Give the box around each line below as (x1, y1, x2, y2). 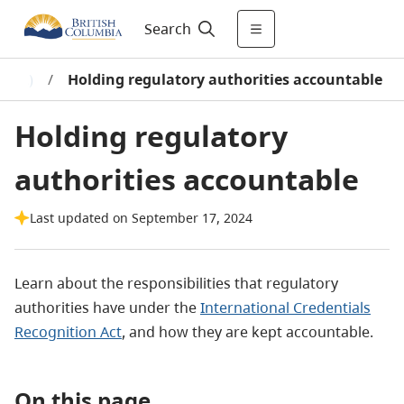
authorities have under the (14, 298, 200, 317)
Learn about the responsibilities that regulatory (14, 273, 338, 293)
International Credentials (200, 298, 371, 317)
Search (143, 19, 191, 39)
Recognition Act (14, 322, 122, 342)
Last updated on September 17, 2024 (30, 209, 252, 226)
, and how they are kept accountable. (122, 322, 373, 342)
